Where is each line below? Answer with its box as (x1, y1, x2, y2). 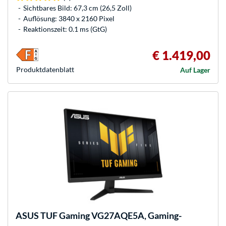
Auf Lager (180, 65, 210, 74)
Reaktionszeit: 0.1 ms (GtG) (23, 24, 107, 33)
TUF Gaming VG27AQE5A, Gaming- (39, 209, 182, 221)
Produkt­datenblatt (16, 65, 74, 74)
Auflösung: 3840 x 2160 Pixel (23, 14, 115, 23)
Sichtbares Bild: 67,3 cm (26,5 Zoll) (23, 3, 132, 12)
